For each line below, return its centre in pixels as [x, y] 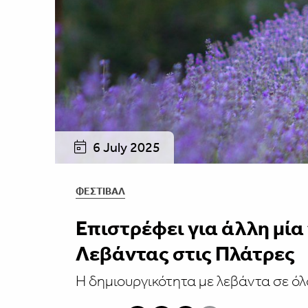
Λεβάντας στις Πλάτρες [185, 253]
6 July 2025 [125, 147]
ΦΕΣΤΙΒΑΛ [100, 191]
